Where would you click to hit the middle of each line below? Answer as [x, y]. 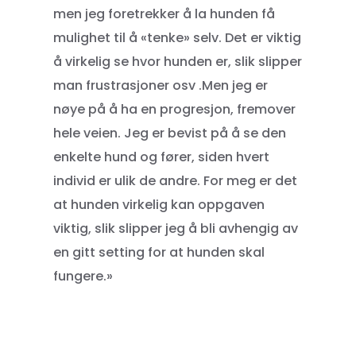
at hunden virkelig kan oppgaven [159, 205]
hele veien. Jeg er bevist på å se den [170, 133]
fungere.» [83, 277]
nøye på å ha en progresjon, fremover [175, 110]
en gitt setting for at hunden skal [159, 253]
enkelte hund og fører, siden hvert [162, 157]
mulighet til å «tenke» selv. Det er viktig [178, 38]
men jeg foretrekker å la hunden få [164, 14]
